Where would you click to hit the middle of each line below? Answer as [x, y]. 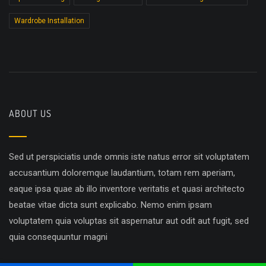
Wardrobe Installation [49, 21]
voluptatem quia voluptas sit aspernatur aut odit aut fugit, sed [129, 221]
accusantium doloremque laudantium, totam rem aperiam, [122, 173]
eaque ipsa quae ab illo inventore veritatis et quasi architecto [127, 189]
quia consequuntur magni [58, 237]
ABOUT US [30, 114]
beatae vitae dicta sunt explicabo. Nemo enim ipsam [110, 205]
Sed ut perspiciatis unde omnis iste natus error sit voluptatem [129, 157]
